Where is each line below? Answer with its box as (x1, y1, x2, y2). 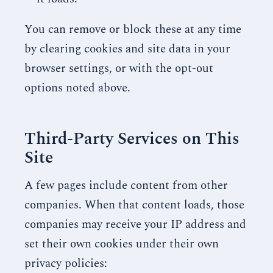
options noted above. (24, 79, 130, 97)
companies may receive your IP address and (24, 216, 246, 233)
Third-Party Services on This (24, 126, 239, 152)
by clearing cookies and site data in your (24, 40, 230, 58)
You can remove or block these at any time (24, 21, 241, 38)
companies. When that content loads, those (24, 196, 244, 214)
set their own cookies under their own (24, 235, 219, 253)
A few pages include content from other (24, 177, 228, 194)
